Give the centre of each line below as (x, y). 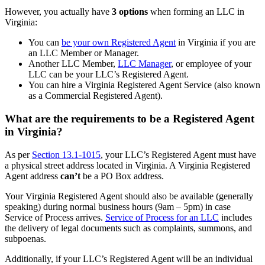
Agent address (33, 176)
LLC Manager (144, 64)
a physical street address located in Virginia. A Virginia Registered (127, 165)
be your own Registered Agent (119, 43)
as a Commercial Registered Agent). (96, 96)
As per (18, 154)
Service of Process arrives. (55, 217)
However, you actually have (58, 12)
